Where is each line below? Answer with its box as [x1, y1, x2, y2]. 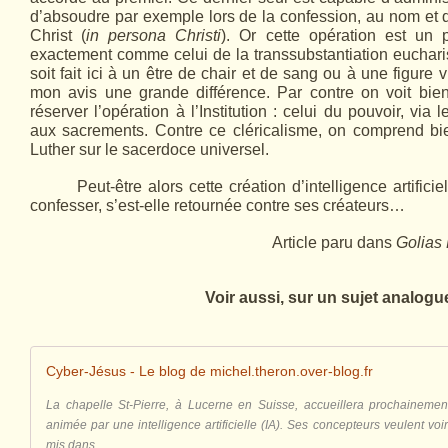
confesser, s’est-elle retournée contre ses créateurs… [30, 197, 405, 214]
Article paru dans [272, 234, 396, 251]
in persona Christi [86, 27, 222, 44]
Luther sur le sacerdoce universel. [30, 141, 269, 158]
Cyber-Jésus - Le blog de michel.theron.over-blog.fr [46, 363, 373, 379]
